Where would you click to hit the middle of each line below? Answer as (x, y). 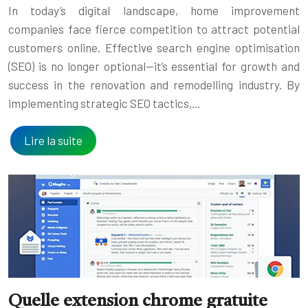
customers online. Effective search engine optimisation (154, 48)
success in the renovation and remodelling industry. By (154, 85)
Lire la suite (53, 141)
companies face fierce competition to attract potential (154, 29)
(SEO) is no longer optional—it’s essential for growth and (154, 66)
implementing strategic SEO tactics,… (104, 103)
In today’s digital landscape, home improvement (154, 11)
